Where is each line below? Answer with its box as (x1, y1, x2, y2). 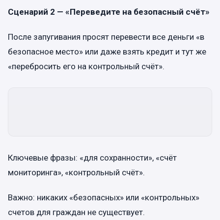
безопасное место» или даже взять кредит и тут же (8, 47, 206, 56)
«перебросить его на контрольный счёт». (8, 61, 165, 71)
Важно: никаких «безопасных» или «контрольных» (8, 192, 199, 203)
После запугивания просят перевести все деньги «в (8, 32, 204, 42)
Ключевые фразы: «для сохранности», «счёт (8, 153, 177, 163)
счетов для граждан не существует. (8, 207, 145, 218)
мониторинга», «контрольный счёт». (8, 167, 145, 177)
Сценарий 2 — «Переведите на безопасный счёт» (8, 6, 210, 17)
